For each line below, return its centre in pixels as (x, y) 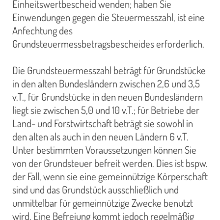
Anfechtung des (42, 30)
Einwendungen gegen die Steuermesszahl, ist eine (109, 17)
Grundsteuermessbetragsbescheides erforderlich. (109, 43)
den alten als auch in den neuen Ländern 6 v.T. (100, 136)
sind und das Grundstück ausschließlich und (96, 189)
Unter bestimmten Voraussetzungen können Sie (104, 150)
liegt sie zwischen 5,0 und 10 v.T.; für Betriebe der (106, 110)
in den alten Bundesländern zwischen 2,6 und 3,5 (106, 83)
